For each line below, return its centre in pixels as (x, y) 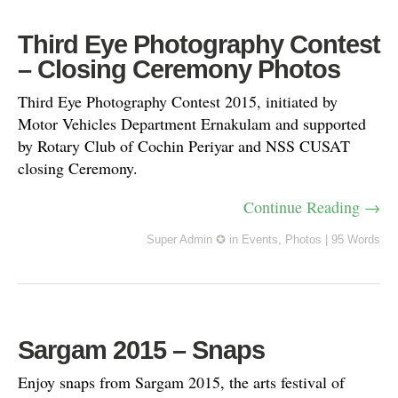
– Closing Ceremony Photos (179, 69)
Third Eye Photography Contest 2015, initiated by (178, 101)
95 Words (356, 239)
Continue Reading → (312, 207)
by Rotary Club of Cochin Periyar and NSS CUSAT (184, 145)
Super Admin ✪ (186, 239)
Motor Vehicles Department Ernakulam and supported (192, 123)
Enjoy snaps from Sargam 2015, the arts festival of (181, 382)
